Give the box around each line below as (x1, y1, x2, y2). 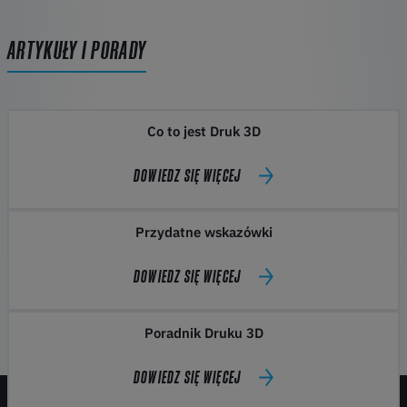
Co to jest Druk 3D (146, 122, 261, 140)
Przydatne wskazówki (134, 223, 273, 241)
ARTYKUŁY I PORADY (7, 36, 147, 65)
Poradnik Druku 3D (144, 323, 263, 342)
